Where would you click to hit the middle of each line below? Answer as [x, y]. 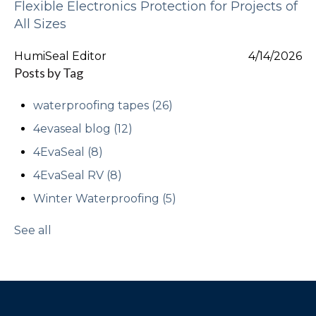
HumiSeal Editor [60, 56]
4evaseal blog [74, 128]
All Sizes [40, 24]
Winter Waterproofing [98, 199]
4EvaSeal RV [70, 176]
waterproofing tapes [93, 105]
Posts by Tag [49, 73]
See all [33, 230]
